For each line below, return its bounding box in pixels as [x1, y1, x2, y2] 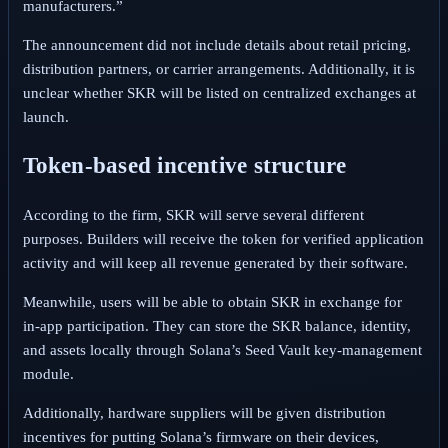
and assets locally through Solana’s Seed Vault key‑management [22, 341, 422, 358]
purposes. [22, 230, 87, 247]
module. [22, 365, 74, 382]
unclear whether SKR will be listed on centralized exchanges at [22, 85, 416, 102]
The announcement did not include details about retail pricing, [22, 37, 411, 54]
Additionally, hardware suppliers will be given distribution [22, 404, 386, 421]
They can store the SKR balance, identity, [152, 317, 411, 334]
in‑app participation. [22, 317, 153, 334]
